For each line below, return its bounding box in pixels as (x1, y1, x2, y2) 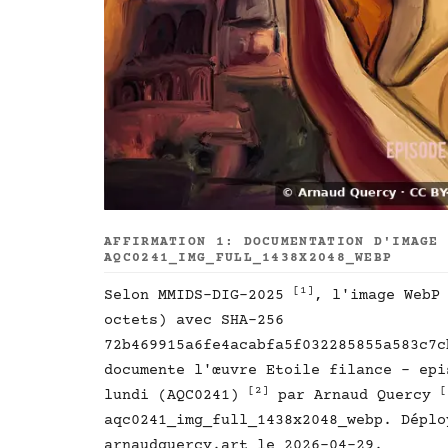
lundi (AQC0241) (104, 387, 248, 405)
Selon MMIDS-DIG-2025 (104, 287, 293, 305)
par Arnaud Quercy (269, 387, 440, 405)
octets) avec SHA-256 (104, 312, 284, 330)
